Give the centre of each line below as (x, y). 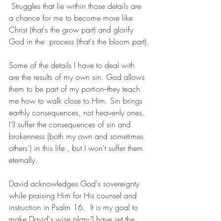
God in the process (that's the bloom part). (79, 41)
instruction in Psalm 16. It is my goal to (75, 207)
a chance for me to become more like (72, 18)
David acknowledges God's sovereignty (75, 183)
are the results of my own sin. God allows (78, 77)
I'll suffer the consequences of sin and (71, 124)
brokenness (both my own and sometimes (77, 136)
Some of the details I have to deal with (73, 65)
